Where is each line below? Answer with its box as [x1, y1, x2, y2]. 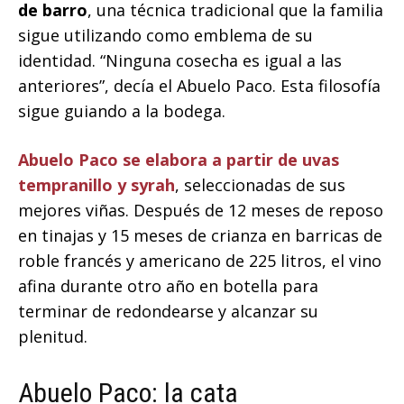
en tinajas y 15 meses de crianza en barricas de [18, 225, 382, 247]
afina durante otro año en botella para [18, 275, 318, 298]
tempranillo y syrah [18, 174, 175, 197]
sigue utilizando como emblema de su [18, 24, 313, 47]
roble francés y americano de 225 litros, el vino [18, 250, 381, 272]
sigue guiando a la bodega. [18, 100, 225, 123]
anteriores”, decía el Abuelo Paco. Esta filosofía [18, 75, 381, 97]
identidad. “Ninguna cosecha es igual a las [18, 50, 342, 72]
